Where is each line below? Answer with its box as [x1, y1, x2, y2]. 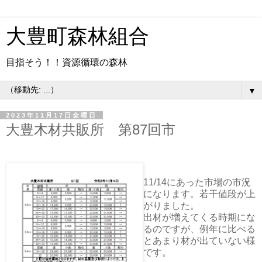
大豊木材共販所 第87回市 [6, 122, 175, 137]
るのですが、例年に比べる [143, 223, 256, 234]
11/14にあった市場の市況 [143, 177, 251, 187]
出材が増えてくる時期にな [143, 212, 256, 222]
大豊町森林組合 [6, 25, 149, 47]
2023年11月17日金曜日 [6, 112, 97, 119]
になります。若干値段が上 [143, 188, 256, 199]
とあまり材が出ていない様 [143, 235, 256, 246]
